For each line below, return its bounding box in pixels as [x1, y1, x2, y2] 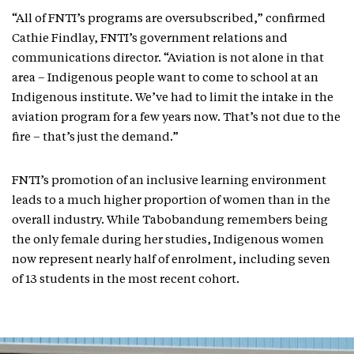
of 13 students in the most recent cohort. [12, 274, 242, 286]
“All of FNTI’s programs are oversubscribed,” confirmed [12, 13, 326, 25]
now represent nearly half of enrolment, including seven [12, 254, 330, 266]
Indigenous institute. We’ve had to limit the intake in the [12, 92, 333, 104]
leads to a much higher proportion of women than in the [12, 195, 330, 207]
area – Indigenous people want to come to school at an [12, 73, 318, 85]
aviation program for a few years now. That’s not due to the [12, 112, 341, 124]
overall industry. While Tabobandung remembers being [12, 215, 328, 227]
